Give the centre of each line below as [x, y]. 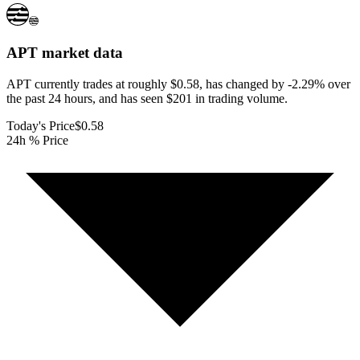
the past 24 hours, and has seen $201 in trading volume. [147, 98]
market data [80, 53]
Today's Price [41, 125]
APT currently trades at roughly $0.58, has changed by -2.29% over [178, 84]
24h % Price [37, 140]
